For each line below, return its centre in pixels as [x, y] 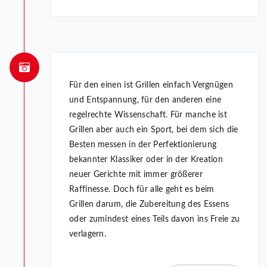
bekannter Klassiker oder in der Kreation [146, 160]
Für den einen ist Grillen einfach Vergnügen [151, 86]
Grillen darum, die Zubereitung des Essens [149, 205]
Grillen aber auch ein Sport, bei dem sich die [154, 130]
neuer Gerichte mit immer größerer [136, 175]
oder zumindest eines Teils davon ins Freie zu [155, 220]
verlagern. [88, 235]
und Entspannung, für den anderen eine [145, 100]
